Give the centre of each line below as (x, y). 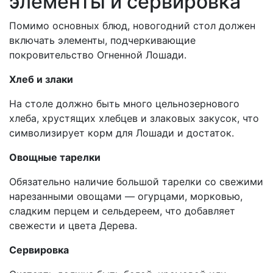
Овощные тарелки (55, 158)
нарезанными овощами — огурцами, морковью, (126, 197)
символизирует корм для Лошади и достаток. (122, 133)
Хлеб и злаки (41, 80)
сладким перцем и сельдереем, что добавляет (122, 211)
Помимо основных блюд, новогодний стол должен (132, 26)
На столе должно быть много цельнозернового (124, 104)
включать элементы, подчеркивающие (102, 41)
